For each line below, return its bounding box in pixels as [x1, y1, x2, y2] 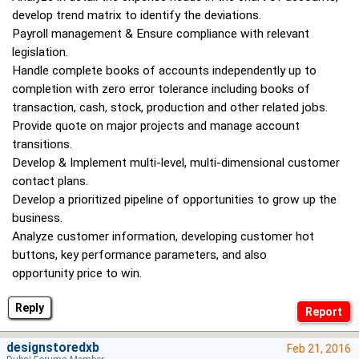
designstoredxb [6, 341, 99, 356]
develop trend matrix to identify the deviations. [12, 8, 261, 23]
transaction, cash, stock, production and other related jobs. [12, 100, 328, 115]
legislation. [12, 45, 68, 60]
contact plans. [12, 174, 88, 189]
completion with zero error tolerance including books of [12, 82, 310, 97]
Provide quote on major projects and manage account [12, 119, 300, 134]
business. [12, 211, 63, 226]
